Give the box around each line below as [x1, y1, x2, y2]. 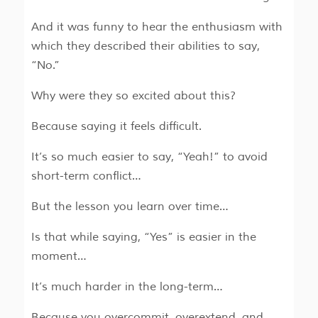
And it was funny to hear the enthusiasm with [31, 20, 283, 35]
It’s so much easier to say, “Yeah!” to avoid [31, 150, 268, 165]
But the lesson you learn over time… [31, 199, 229, 214]
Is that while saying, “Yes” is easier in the [31, 230, 256, 245]
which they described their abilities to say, [31, 39, 260, 54]
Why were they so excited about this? [31, 89, 236, 104]
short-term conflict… [31, 169, 141, 184]
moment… [31, 249, 87, 264]
